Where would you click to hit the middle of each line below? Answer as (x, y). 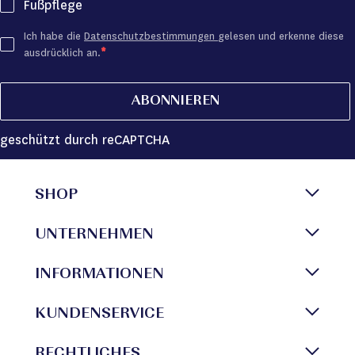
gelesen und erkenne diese (281, 36)
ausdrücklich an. (62, 53)
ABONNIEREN (175, 101)
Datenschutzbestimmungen (151, 36)
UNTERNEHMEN (94, 235)
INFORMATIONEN (99, 275)
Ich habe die (54, 36)
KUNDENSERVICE (99, 315)
